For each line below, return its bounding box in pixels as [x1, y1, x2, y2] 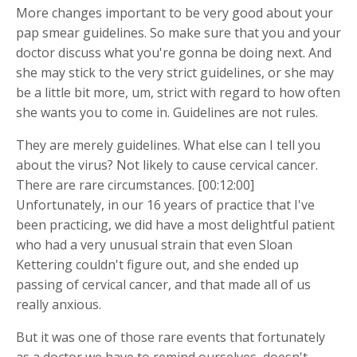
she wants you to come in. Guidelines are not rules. [16, 103, 318, 121]
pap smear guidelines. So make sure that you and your [16, 23, 341, 41]
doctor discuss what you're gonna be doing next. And [16, 43, 331, 61]
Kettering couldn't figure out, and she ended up [16, 255, 299, 273]
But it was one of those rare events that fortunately [16, 328, 325, 346]
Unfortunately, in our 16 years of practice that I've [16, 195, 315, 214]
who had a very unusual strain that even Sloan [16, 235, 292, 253]
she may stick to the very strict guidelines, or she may [16, 63, 334, 81]
